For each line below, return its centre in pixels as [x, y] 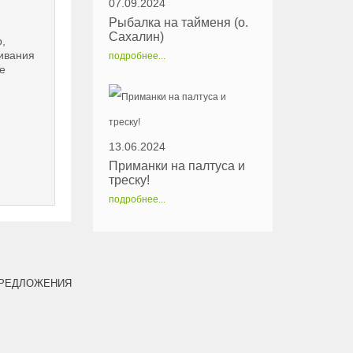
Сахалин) [136, 36]
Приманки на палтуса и [177, 165]
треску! [129, 180]
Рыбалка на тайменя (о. [178, 22]
